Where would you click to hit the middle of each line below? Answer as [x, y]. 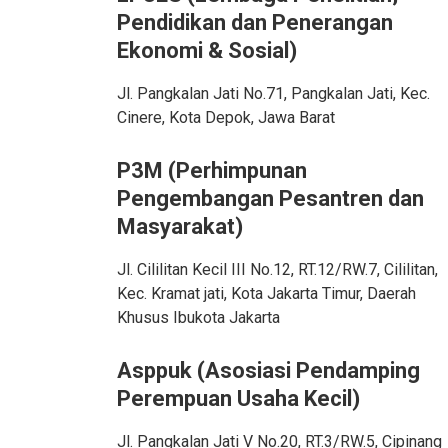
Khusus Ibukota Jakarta [198, 317]
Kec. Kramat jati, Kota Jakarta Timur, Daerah [266, 293]
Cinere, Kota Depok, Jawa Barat [226, 117]
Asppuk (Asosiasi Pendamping [268, 370]
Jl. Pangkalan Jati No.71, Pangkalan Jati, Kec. [273, 93]
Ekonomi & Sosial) [207, 50]
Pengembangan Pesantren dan [270, 198]
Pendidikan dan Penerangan [255, 22]
